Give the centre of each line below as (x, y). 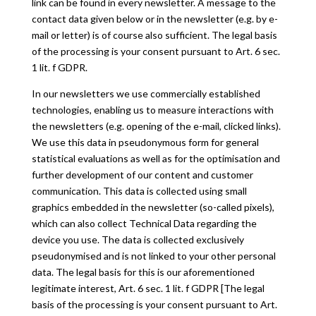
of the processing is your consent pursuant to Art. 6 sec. (156, 51)
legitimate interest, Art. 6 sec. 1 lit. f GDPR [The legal (148, 288)
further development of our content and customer (142, 175)
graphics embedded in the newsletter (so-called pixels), (153, 207)
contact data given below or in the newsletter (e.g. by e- (154, 19)
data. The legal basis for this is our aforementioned (143, 272)
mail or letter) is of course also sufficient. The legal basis (154, 35)
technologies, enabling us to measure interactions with (152, 110)
